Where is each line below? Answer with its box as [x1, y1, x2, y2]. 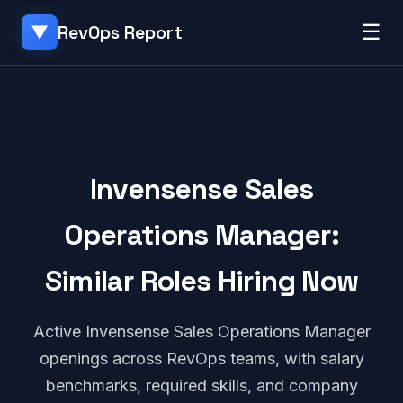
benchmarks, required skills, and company [45, 376, 358, 395]
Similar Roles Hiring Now [44, 263, 359, 299]
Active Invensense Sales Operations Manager [32, 322, 371, 341]
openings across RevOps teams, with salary [39, 349, 364, 368]
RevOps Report [58, 21, 183, 44]
